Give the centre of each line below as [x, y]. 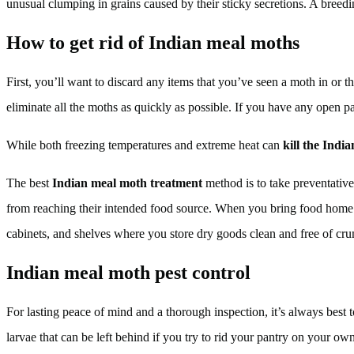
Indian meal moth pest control [128, 272]
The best [29, 183]
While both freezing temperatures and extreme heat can [145, 145]
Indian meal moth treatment [127, 183]
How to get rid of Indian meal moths [153, 42]
